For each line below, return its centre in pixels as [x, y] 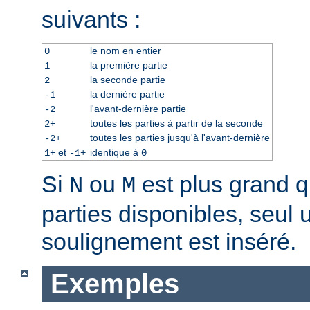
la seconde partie [127, 79]
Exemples [115, 283]
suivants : [91, 19]
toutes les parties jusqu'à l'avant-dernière [180, 137]
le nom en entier [125, 50]
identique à [115, 152]
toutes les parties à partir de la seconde [176, 123]
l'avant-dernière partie [138, 108]
